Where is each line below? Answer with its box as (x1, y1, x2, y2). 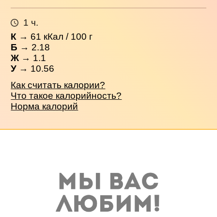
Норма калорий (11, 101, 78, 112)
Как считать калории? (11, 80, 106, 91)
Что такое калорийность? (11, 91, 122, 101)
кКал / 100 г (41, 31, 93, 42)
